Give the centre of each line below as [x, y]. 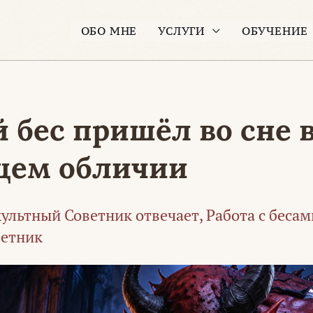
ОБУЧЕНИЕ [275, 31]
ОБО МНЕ [109, 31]
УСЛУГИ [182, 31]
